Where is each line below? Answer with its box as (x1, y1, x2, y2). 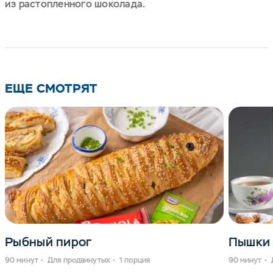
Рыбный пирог (5, 233, 92, 250)
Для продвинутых (48, 255, 110, 265)
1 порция (119, 255, 150, 265)
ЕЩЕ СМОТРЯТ (5, 80, 97, 96)
